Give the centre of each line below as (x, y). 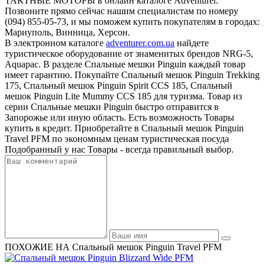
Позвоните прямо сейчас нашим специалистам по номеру (122, 11)
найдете (192, 43)
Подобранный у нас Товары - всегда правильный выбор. (119, 150)
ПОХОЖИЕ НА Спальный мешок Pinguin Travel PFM (113, 247)
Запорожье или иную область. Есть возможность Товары (119, 118)
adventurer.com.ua (140, 43)
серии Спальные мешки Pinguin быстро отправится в (112, 107)
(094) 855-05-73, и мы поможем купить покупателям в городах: (132, 22)
